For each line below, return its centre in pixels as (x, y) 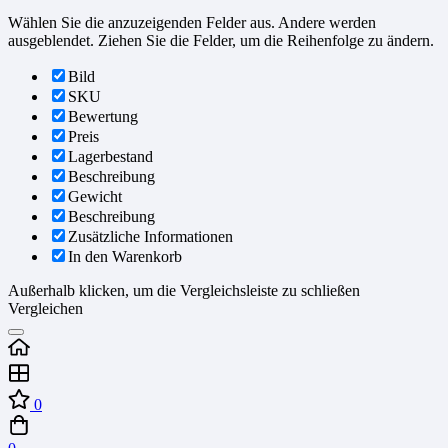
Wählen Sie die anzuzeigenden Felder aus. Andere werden (192, 23)
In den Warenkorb (125, 257)
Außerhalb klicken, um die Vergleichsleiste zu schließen (184, 291)
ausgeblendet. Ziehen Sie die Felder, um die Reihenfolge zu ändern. (221, 41)
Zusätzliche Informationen (150, 237)
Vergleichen (45, 309)
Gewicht (95, 197)
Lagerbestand (110, 157)
